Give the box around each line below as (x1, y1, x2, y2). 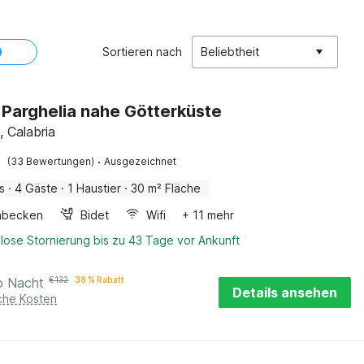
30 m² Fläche (131, 181, 201, 195)
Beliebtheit (201, 45, 259, 58)
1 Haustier (67, 181, 122, 195)
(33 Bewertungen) (7, 155, 95, 167)
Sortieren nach (102, 45, 182, 58)
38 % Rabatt (75, 275, 125, 284)
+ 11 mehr (182, 208, 235, 222)
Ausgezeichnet (104, 155, 177, 167)
